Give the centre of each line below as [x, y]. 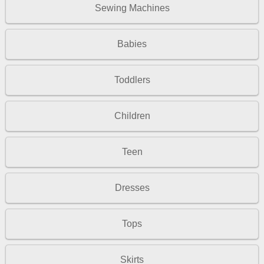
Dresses [132, 187]
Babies [132, 44]
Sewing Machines [132, 8]
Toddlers [132, 80]
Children [132, 116]
